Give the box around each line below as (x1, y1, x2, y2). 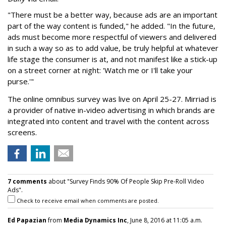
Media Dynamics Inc (64, 216, 127, 224)
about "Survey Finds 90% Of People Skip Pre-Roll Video (47, 177, 204, 186)
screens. (8, 127, 37, 137)
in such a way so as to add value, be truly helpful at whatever (8, 43, 218, 53)
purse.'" (8, 76, 36, 86)
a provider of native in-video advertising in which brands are (8, 105, 215, 115)
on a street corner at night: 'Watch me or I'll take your (8, 65, 193, 75)
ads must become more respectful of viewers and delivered (8, 32, 216, 42)
